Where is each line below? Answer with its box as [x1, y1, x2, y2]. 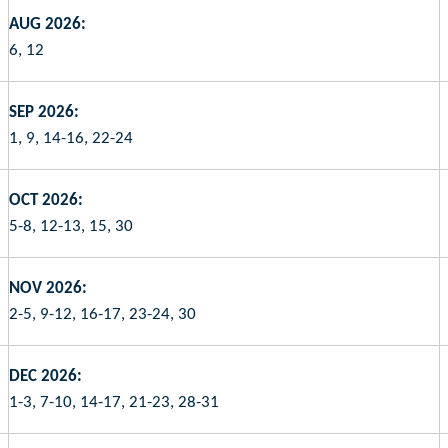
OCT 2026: [9, 191, 83, 209]
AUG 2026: [9, 15, 86, 33]
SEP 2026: [9, 103, 79, 121]
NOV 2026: [9, 279, 87, 297]
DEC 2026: [9, 367, 82, 385]
